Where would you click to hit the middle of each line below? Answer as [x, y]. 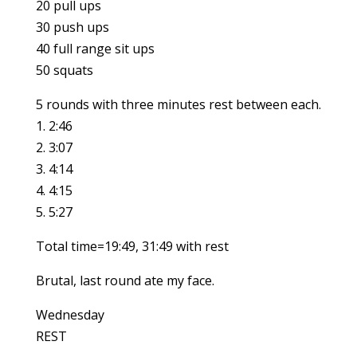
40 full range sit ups [95, 49]
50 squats [64, 70]
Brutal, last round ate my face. [125, 280]
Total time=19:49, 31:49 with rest [132, 246]
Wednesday [70, 315]
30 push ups [72, 27]
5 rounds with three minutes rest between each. [178, 104]
